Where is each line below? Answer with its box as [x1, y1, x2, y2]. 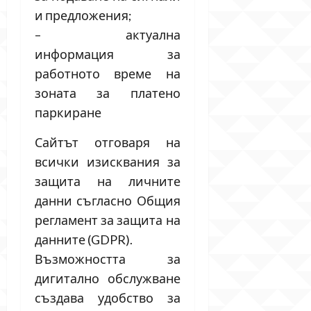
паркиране [35, 104, 101, 120]
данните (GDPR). [35, 231, 133, 247]
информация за [35, 46, 180, 62]
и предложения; [35, 7, 132, 23]
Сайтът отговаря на [35, 134, 180, 150]
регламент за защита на [35, 212, 180, 228]
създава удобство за [35, 289, 180, 305]
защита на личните [35, 173, 180, 189]
